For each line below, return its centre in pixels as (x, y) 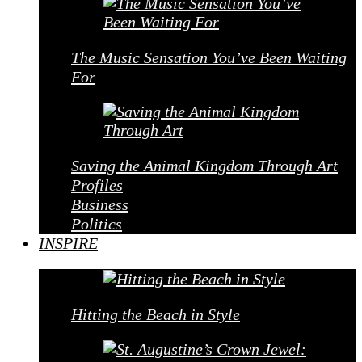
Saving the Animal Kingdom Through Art (204, 166)
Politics (97, 224)
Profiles (97, 185)
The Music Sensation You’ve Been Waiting (209, 57)
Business (100, 204)
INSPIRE (68, 243)
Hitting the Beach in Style (156, 314)
